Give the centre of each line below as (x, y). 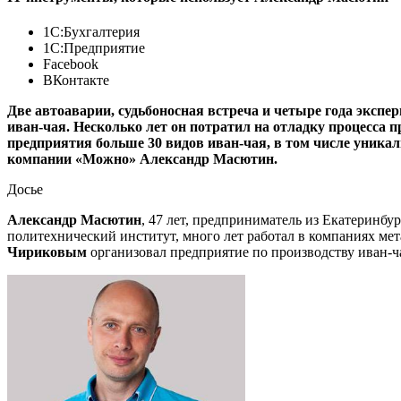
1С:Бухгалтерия (91, 32)
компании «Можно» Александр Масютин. (142, 159)
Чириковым (49, 252)
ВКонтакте (76, 80)
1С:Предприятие (94, 48)
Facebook (71, 64)
